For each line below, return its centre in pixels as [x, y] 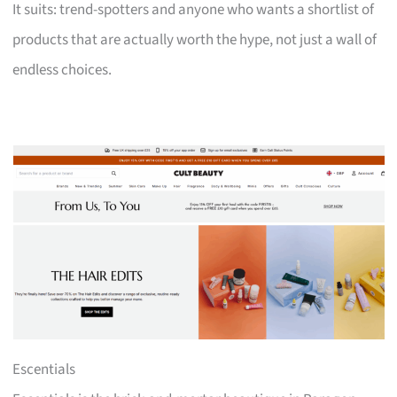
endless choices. [62, 70]
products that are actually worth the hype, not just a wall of [195, 39]
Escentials [44, 369]
